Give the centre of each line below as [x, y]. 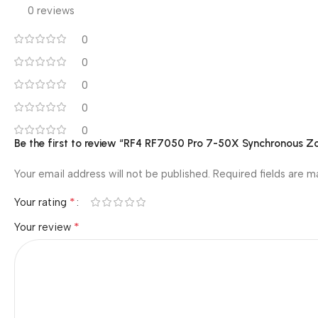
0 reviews [51, 10]
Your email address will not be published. [112, 174]
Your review [44, 227]
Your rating [42, 202]
